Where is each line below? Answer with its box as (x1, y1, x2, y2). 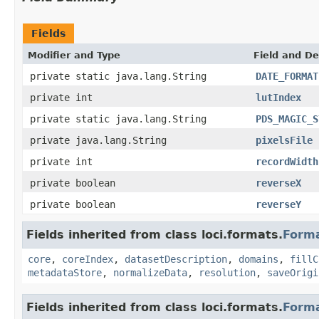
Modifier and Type (28, 49, 120, 61)
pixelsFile (256, 134, 313, 146)
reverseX (256, 177, 301, 189)
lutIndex (256, 91, 301, 103)
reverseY (256, 198, 301, 210)
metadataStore (28, 266, 102, 278)
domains (239, 253, 278, 265)
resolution (199, 266, 256, 278)
